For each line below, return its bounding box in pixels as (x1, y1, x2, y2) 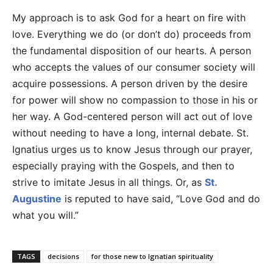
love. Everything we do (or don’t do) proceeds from (12, 28, 251, 41)
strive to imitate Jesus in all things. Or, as (12, 176, 205, 189)
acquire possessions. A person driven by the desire (12, 77, 247, 90)
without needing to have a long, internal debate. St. (12, 127, 249, 140)
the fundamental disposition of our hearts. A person (12, 44, 251, 57)
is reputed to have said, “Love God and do (62, 193, 260, 205)
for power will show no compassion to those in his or (12, 94, 258, 107)
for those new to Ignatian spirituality (91, 252, 213, 261)
